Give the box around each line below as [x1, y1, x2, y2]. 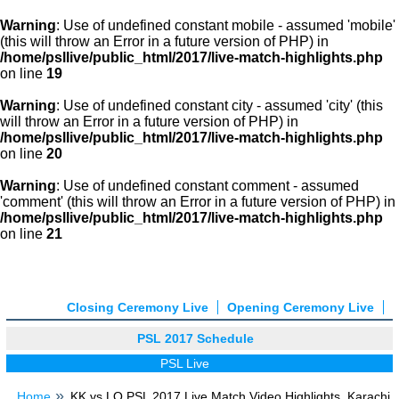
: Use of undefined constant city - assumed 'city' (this [56, 98, 383, 113]
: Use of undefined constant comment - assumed [56, 178, 359, 193]
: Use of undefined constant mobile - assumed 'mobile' [56, 18, 395, 33]
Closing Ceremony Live [67, 300, 209, 314]
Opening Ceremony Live [227, 300, 375, 314]
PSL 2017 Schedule [136, 331, 254, 346]
